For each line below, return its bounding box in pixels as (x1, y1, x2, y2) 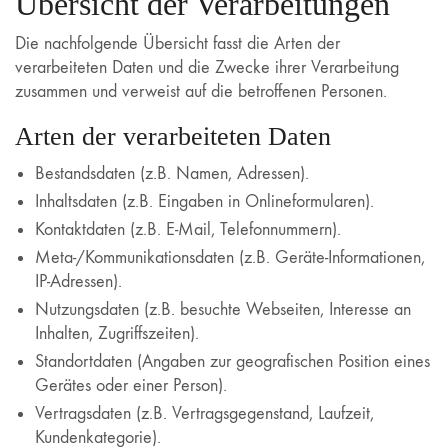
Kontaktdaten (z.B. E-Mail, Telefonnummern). (35, 219, 341, 240)
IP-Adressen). (35, 271, 122, 292)
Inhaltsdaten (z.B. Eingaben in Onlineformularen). (35, 191, 374, 212)
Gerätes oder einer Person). (35, 375, 227, 396)
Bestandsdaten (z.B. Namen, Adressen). (35, 163, 309, 184)
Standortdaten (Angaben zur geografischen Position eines (35, 351, 430, 372)
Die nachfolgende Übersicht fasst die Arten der (15, 32, 340, 54)
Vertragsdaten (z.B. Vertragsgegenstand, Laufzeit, (35, 403, 374, 424)
